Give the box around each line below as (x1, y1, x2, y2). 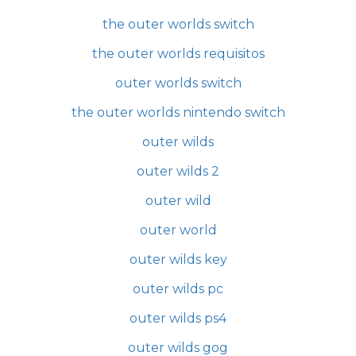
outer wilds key (129, 251, 227, 267)
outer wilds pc (133, 281, 223, 296)
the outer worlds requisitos (91, 45, 265, 61)
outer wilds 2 (137, 163, 219, 179)
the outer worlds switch (102, 16, 254, 32)
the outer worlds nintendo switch (71, 104, 285, 120)
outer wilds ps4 (130, 310, 226, 326)
